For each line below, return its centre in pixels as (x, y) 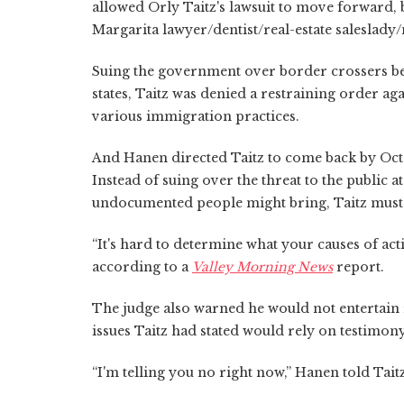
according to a (142, 266)
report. (358, 266)
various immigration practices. (196, 116)
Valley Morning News (262, 266)
